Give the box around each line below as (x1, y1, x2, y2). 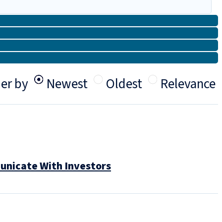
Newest (47, 74, 88, 94)
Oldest (106, 74, 142, 94)
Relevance (161, 74, 216, 94)
